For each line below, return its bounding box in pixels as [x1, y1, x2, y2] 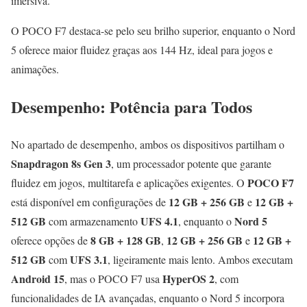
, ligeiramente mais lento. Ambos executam [108, 252, 293, 267]
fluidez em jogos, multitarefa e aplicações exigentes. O [11, 175, 247, 191]
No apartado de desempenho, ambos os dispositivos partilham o [11, 137, 284, 152]
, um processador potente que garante [111, 156, 271, 171]
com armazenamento [46, 214, 140, 229]
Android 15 [11, 271, 64, 287]
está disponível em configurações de [11, 195, 169, 210]
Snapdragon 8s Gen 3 [11, 156, 111, 172]
